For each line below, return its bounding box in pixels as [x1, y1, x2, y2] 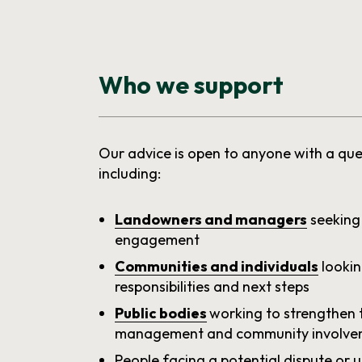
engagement [115, 230, 200, 250]
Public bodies [115, 304, 208, 323]
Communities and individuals [115, 257, 319, 276]
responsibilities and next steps [115, 277, 310, 297]
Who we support [99, 69, 284, 101]
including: [99, 164, 162, 183]
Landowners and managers [115, 210, 308, 229]
